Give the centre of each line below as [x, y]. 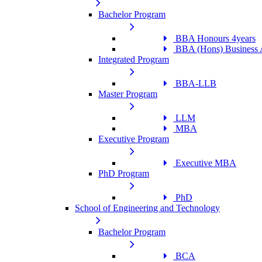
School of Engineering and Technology [147, 208]
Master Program [128, 94]
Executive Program [134, 139]
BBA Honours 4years [214, 38]
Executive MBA [205, 163]
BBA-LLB [195, 83]
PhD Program [124, 173]
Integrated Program [134, 59]
